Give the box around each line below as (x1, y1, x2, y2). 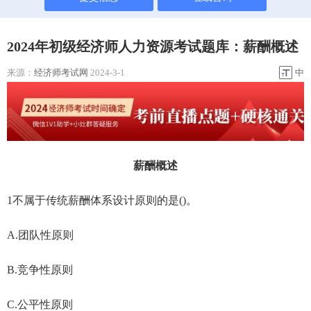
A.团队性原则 (7, 228, 74, 241)
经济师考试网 (34, 67, 88, 78)
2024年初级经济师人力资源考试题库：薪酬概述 (7, 39, 299, 55)
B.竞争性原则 (7, 263, 73, 276)
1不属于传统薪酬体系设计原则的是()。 (7, 194, 197, 206)
